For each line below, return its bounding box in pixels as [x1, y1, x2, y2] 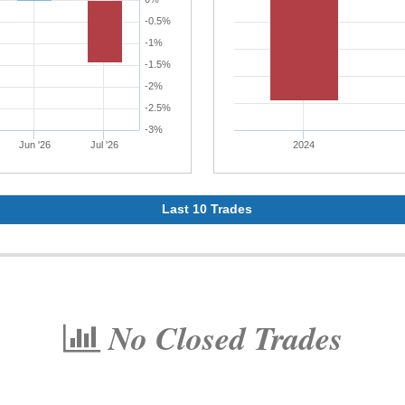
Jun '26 [18, 139, 51, 150]
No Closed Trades [99, 315, 343, 361]
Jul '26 [89, 139, 118, 150]
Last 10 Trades [162, 202, 252, 216]
